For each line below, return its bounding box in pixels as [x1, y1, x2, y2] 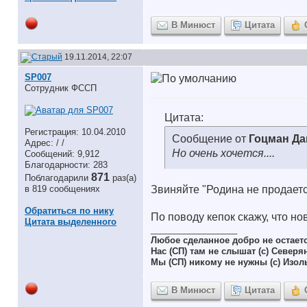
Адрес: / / [25, 138, 64, 148]
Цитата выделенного [25, 217, 116, 227]
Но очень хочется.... [172, 147, 275, 159]
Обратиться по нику [25, 206, 114, 216]
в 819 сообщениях [25, 184, 100, 194]
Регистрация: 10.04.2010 [25, 127, 125, 137]
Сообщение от [172, 133, 249, 145]
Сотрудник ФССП [25, 83, 97, 93]
